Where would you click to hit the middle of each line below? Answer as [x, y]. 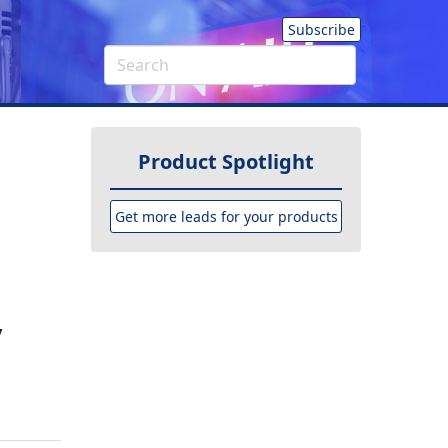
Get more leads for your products [226, 217]
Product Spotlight [226, 162]
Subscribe [321, 30]
